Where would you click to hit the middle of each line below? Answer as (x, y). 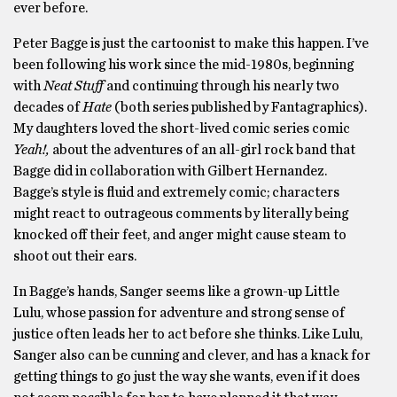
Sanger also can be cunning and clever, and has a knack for (192, 355)
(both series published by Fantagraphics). (239, 107)
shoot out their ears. (75, 256)
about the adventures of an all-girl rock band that (202, 150)
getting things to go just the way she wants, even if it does (187, 377)
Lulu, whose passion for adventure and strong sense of (179, 313)
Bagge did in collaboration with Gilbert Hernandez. (170, 171)
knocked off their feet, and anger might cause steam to (180, 235)
